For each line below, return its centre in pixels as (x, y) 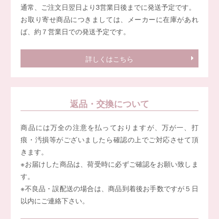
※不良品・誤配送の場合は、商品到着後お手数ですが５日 (109, 188)
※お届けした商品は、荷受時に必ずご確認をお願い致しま (109, 163)
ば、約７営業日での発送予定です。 (76, 31)
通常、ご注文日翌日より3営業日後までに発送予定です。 (108, 6)
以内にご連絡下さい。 (55, 200)
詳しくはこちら (109, 58)
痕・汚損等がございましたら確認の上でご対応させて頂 (109, 139)
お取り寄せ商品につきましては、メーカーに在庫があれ (109, 19)
